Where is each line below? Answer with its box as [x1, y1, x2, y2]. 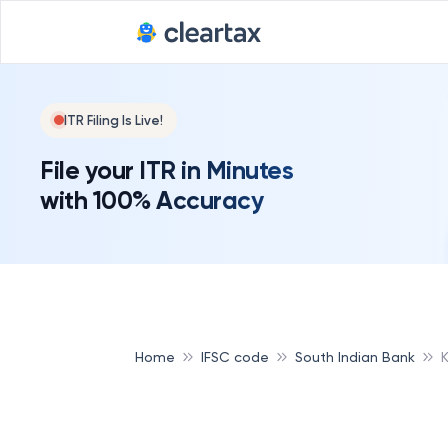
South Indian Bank [295, 348, 415, 365]
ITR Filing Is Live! [64, 112, 163, 128]
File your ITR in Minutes [40, 154, 293, 186]
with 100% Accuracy [40, 184, 263, 216]
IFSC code [201, 348, 269, 365]
